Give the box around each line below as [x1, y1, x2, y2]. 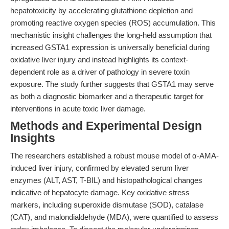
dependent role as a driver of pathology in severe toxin [10, 67, 190, 76]
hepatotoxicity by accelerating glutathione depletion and [10, 6, 193, 15]
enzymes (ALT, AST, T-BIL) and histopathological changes [10, 176, 202, 185]
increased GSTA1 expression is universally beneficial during [10, 43, 210, 52]
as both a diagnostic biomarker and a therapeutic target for [10, 92, 203, 101]
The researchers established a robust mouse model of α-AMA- [10, 151, 219, 160]
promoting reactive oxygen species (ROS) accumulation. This [10, 18, 216, 27]
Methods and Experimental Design [10, 120, 202, 132]
